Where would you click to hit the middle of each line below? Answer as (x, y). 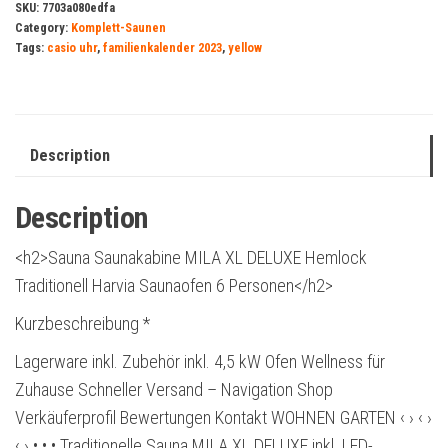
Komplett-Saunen (118, 27)
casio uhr (72, 47)
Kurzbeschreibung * (82, 324)
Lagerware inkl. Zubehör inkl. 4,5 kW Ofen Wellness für (200, 362)
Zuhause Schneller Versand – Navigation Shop (174, 390)
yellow (245, 47)
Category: (43, 27)
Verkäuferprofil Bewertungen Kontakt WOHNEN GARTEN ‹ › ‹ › (223, 418)
